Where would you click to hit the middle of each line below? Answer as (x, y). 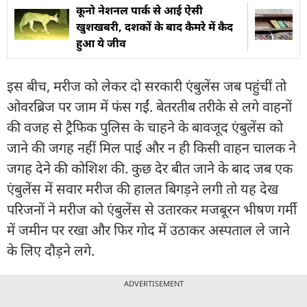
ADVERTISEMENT (153, 283)
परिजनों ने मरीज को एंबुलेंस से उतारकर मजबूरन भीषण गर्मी (152, 209)
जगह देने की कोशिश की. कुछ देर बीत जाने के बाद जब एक (150, 168)
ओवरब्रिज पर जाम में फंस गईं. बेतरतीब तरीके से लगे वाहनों (149, 106)
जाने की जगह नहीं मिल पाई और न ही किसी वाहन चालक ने (151, 147)
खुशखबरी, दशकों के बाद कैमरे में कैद (155, 26)
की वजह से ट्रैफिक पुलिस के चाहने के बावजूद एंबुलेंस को (145, 127)
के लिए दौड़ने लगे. (51, 250)
